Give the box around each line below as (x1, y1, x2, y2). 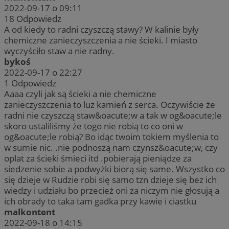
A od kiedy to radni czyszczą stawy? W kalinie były (4, 23, 199, 35)
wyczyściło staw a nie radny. (4, 44, 114, 57)
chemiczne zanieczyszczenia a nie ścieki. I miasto (4, 34, 197, 46)
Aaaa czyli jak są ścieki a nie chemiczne (4, 87, 156, 100)
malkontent (4, 205, 55, 218)
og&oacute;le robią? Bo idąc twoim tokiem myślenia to (4, 130, 219, 143)
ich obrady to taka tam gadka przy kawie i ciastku (4, 195, 196, 207)
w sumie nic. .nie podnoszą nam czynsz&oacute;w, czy (4, 141, 218, 153)
